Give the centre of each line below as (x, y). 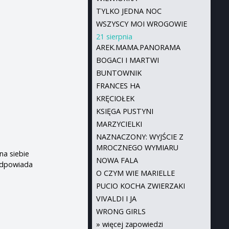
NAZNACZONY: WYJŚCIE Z (140, 137)
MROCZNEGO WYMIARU (137, 147)
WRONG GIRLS (121, 211)
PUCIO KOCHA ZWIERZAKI (140, 186)
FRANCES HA (118, 86)
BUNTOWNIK (119, 73)
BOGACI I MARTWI (127, 60)
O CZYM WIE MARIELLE (135, 173)
